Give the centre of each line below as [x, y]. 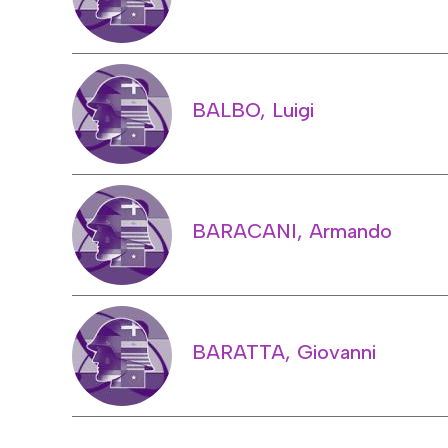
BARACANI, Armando [292, 230]
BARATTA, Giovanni [284, 351]
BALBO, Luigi [253, 109]
